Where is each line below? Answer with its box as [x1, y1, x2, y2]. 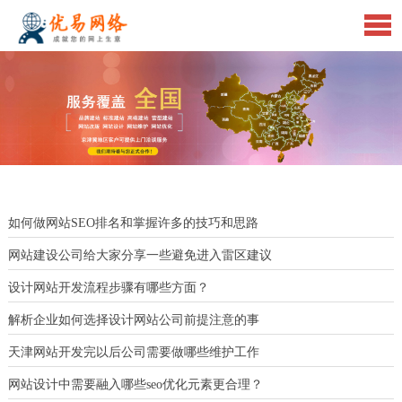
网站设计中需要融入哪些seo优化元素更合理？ [7, 377, 263, 391]
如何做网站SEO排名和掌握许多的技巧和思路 [7, 215, 258, 230]
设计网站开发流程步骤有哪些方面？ [7, 280, 209, 294]
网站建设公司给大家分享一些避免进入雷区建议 [7, 248, 272, 262]
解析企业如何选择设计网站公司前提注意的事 [7, 312, 259, 327]
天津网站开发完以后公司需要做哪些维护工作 [7, 345, 259, 359]
